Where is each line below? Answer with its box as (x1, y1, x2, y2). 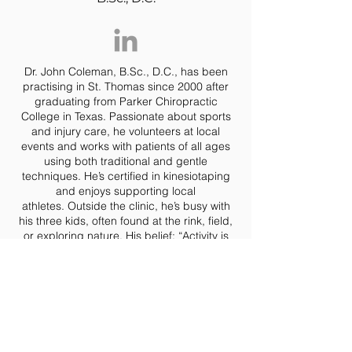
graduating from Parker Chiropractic (34, 94, 218, 108)
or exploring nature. (23, 229, 123, 243)
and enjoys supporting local (56, 184, 196, 198)
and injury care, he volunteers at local (31, 124, 220, 138)
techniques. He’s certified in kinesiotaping (21, 169, 230, 183)
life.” (115, 258, 137, 273)
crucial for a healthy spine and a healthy (25, 244, 226, 258)
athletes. (21, 199, 68, 213)
